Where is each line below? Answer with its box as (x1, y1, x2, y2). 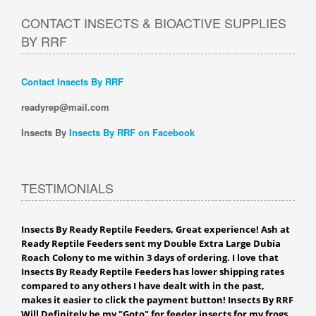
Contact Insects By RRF (21, 75, 123, 88)
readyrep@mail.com (21, 100, 109, 114)
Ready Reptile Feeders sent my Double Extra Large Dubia (21, 237, 281, 250)
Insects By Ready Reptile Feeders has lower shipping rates (21, 265, 284, 278)
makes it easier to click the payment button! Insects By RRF (21, 293, 293, 306)
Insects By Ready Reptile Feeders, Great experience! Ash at (21, 223, 290, 236)
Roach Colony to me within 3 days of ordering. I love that (21, 251, 279, 264)
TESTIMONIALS (21, 178, 114, 197)
